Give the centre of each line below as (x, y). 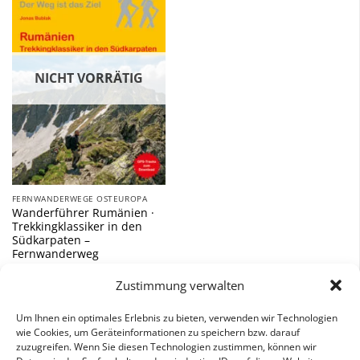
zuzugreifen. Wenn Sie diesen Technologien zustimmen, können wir (166, 346)
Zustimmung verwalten (180, 285)
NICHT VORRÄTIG (89, 78)
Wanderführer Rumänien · (83, 212)
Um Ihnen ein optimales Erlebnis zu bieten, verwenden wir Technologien (177, 317)
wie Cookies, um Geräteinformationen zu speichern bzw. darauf (158, 332)
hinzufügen (131, 32)
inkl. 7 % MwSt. (52, 308)
